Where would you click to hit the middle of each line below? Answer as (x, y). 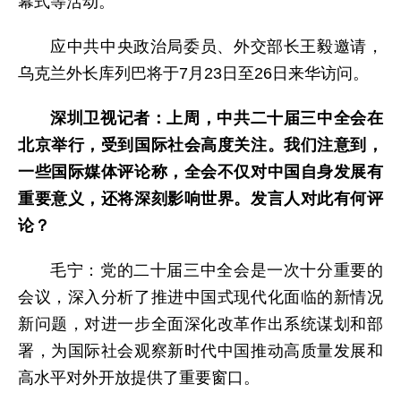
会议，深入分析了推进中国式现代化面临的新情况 (200, 297)
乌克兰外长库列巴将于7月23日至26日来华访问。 (193, 73)
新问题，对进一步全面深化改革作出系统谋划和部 (200, 324)
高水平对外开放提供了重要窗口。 (139, 377)
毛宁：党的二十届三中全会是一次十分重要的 (217, 270)
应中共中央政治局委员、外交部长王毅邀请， (217, 46)
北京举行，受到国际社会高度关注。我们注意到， (200, 145)
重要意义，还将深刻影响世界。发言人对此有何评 (200, 198)
